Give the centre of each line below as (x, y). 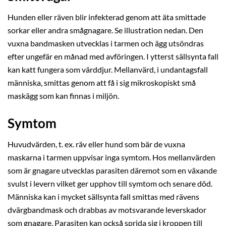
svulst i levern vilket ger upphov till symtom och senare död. (110, 183)
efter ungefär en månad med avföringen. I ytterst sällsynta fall (113, 56)
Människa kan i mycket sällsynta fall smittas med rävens (103, 196)
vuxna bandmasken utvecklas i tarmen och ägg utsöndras (106, 43)
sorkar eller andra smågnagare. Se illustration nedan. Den (105, 30)
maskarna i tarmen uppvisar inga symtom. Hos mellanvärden (111, 157)
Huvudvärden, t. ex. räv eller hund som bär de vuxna (96, 144)
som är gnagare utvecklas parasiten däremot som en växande (112, 170)
